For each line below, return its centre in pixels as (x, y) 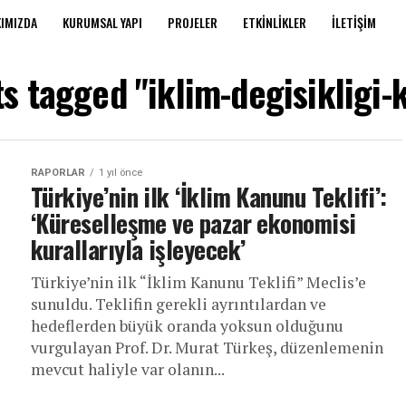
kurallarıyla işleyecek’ (138, 249)
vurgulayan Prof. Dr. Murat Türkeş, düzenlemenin (207, 348)
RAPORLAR (58, 173)
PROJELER (193, 22)
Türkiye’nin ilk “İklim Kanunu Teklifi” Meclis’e (198, 282)
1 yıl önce (121, 173)
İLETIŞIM (354, 22)
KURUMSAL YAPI (102, 22)
